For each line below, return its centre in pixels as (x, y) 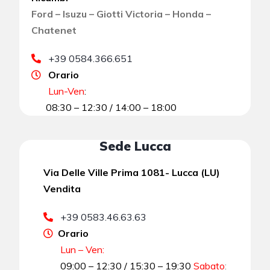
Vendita (62, 188)
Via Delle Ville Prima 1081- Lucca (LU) (132, 172)
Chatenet (54, 30)
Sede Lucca (135, 146)
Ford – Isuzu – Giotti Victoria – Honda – (121, 14)
